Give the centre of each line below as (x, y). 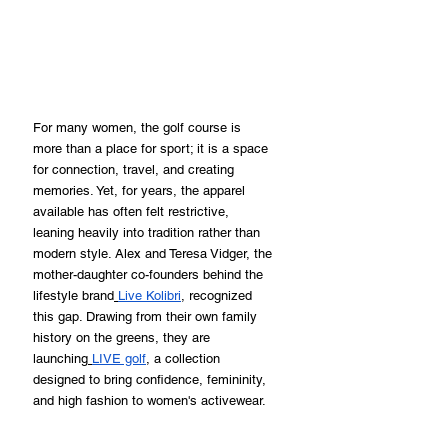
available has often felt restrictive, (133, 211)
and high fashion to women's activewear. (149, 400)
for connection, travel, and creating (135, 169)
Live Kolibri (149, 295)
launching (60, 358)
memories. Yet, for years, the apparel (141, 190)
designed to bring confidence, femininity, (151, 379)
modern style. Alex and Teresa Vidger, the (154, 253)
